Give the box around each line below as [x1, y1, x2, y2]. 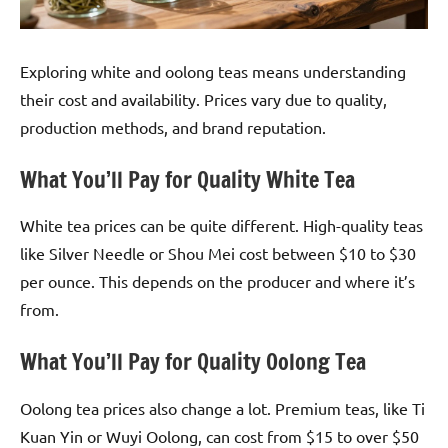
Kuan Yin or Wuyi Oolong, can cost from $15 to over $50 [20, 425, 419, 446]
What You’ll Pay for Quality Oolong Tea [20, 346, 366, 378]
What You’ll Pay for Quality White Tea [20, 163, 355, 195]
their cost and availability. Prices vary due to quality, [20, 88, 387, 109]
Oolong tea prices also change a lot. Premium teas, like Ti [20, 397, 425, 418]
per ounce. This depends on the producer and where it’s [20, 271, 415, 292]
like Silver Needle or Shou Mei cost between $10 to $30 [20, 243, 416, 264]
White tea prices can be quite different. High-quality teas [20, 215, 423, 236]
